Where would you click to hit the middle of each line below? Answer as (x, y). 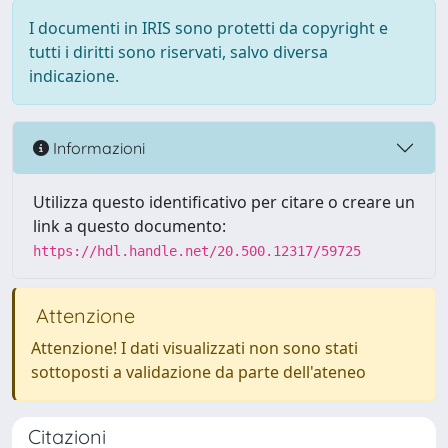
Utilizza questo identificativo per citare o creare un (224, 202)
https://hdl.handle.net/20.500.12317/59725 (197, 251)
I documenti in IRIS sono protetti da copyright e (208, 28)
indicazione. (74, 76)
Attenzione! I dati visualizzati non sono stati (194, 348)
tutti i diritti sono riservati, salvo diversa (178, 52)
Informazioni (97, 147)
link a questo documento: (129, 226)
